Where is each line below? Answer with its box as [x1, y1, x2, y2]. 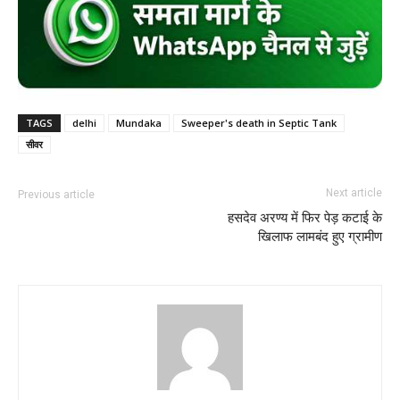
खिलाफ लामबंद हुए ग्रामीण [258, 228, 382, 245]
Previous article [18, 187, 95, 201]
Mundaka [116, 115, 162, 129]
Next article [326, 186, 382, 199]
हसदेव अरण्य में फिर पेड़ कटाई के [228, 209, 382, 226]
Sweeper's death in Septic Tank [181, 115, 337, 129]
